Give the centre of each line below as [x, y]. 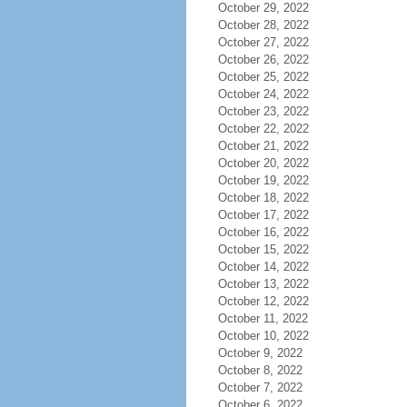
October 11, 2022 [263, 318]
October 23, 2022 [263, 111]
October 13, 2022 [263, 284]
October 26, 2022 [263, 60]
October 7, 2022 [260, 387]
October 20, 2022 [263, 163]
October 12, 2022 [263, 301]
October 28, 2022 [263, 25]
